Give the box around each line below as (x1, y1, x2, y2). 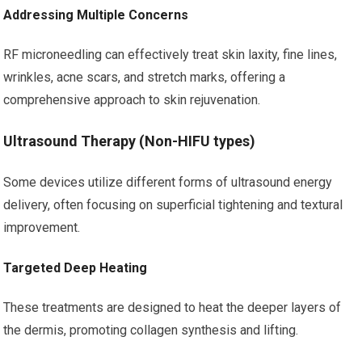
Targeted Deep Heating (3, 260, 148, 276)
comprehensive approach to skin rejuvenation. (3, 92, 261, 107)
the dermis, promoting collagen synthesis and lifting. (3, 322, 299, 338)
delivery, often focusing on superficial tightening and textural (3, 197, 343, 213)
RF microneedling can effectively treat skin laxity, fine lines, (3, 47, 338, 62)
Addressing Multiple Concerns (3, 7, 189, 23)
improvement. (3, 220, 81, 235)
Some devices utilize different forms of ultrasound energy (3, 175, 333, 190)
